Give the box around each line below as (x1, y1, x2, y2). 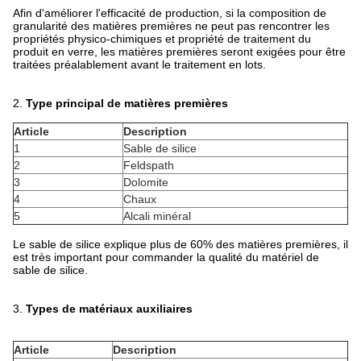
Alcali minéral (123, 210, 191, 222)
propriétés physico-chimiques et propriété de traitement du (13, 32, 311, 45)
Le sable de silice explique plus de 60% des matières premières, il (13, 238, 348, 251)
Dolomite (123, 176, 168, 189)
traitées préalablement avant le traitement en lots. (13, 58, 266, 71)
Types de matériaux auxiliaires (26, 302, 193, 315)
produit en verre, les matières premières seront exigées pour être (13, 45, 346, 58)
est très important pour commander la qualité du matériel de (13, 251, 319, 263)
